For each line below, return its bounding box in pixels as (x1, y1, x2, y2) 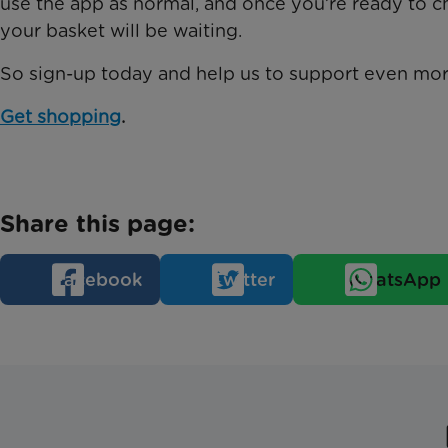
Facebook (52, 269, 142, 290)
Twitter (212, 269, 275, 290)
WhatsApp (345, 269, 441, 290)
